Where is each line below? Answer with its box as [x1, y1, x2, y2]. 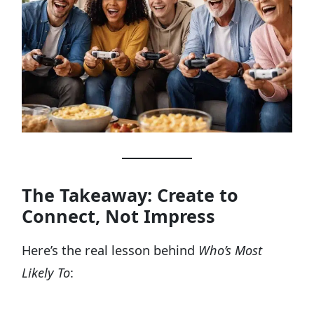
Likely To [22, 264, 71, 282]
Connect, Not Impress [22, 204, 216, 228]
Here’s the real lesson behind [22, 242, 199, 259]
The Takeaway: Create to [22, 183, 239, 207]
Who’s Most [198, 242, 263, 259]
